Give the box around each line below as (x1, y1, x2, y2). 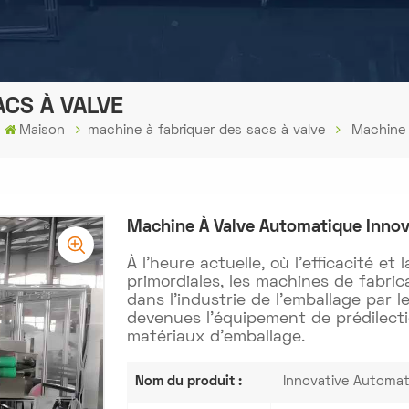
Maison (19, 124, 66, 138)
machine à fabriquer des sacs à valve (88, 124, 326, 138)
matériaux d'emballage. (126, 330, 305, 346)
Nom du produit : (134, 374, 242, 388)
